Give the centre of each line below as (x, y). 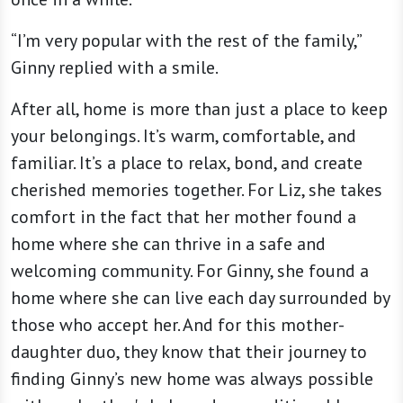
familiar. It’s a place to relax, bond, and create (187, 163)
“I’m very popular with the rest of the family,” (186, 41)
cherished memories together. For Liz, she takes (197, 190)
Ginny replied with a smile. (115, 68)
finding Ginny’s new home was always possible (192, 379)
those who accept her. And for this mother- (178, 325)
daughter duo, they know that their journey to (189, 352)
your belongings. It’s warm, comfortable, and (184, 136)
